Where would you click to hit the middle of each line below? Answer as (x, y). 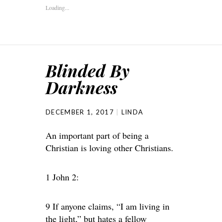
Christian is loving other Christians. (110, 148)
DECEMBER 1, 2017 (80, 112)
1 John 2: (62, 177)
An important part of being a (97, 135)
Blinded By (87, 70)
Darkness (82, 87)
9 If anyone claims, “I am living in (108, 206)
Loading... (57, 7)
